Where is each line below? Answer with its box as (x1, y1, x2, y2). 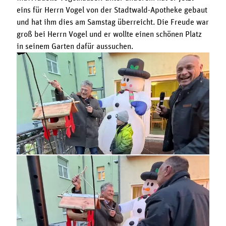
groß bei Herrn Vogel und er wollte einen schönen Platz (16, 30, 202, 39)
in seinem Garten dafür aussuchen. (16, 42, 133, 51)
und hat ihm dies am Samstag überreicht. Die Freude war (16, 18, 209, 27)
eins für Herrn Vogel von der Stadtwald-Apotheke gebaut (16, 6, 207, 15)
